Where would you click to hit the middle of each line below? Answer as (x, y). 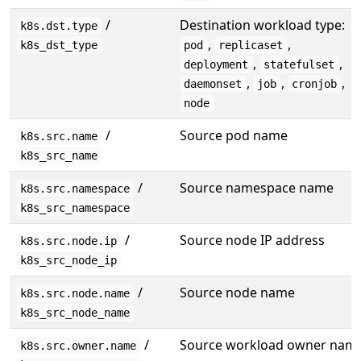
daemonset (213, 84)
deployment (216, 64)
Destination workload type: (262, 25)
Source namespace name (257, 188)
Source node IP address (252, 240)
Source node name (237, 293)
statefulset (299, 64)
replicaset (251, 45)
